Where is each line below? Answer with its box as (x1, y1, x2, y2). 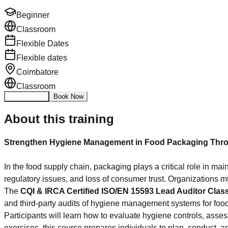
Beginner (16, 10, 49, 19)
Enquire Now (8, 92, 45, 100)
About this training (4, 111, 114, 126)
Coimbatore (16, 67, 59, 76)
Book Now (53, 92, 83, 100)
